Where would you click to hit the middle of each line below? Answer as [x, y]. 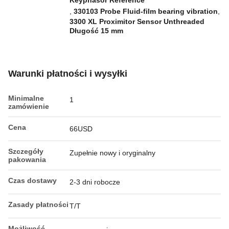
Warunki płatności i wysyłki [68, 74]
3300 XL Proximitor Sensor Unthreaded [137, 21]
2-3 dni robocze [95, 182]
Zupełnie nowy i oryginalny [112, 153]
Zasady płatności [38, 204]
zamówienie [29, 106]
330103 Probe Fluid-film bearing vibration [146, 11]
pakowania [27, 159]
